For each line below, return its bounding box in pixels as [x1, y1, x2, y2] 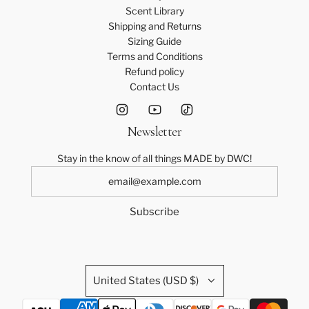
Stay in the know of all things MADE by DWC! [57, 152, 252, 165]
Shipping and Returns [108, 20, 201, 32]
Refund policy [125, 66, 184, 78]
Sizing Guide [128, 35, 181, 48]
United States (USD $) [92, 275, 199, 288]
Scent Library [125, 5, 184, 17]
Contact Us [130, 81, 179, 93]
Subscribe [130, 206, 179, 219]
